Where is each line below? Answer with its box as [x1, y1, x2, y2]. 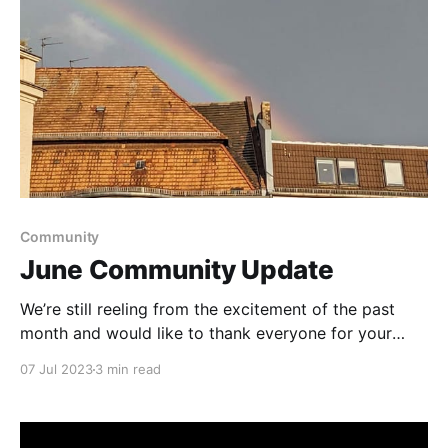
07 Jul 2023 [20, 361, 93, 378]
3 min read [95, 361, 161, 378]
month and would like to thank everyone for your [20, 323, 392, 344]
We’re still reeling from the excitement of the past [20, 299, 395, 320]
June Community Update [20, 254, 334, 286]
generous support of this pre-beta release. [20, 347, 342, 368]
